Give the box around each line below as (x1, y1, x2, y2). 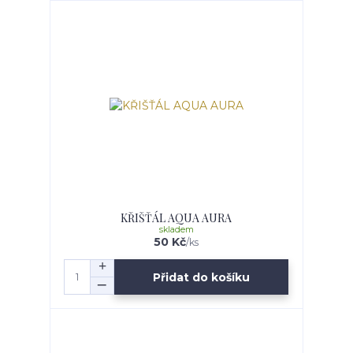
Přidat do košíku (153, 269, 251, 284)
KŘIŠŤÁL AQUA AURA (121, 210, 232, 226)
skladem (158, 225, 194, 236)
